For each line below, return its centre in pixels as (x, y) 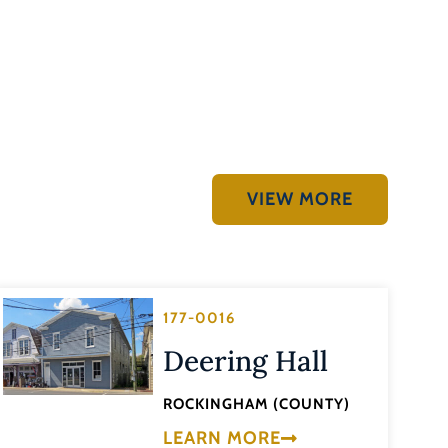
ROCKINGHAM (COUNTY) (257, 404)
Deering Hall (246, 361)
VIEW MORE (299, 199)
